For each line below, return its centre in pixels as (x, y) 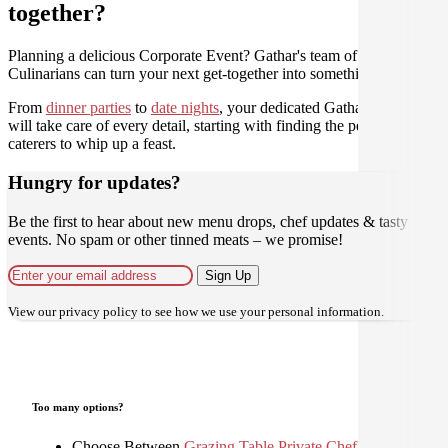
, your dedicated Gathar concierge (325, 108)
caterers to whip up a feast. (92, 144)
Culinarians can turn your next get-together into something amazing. (224, 74)
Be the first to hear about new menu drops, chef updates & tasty (208, 221)
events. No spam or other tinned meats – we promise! (175, 239)
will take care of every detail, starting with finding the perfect (199, 126)
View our (33, 311)
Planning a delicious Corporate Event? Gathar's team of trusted (205, 56)
